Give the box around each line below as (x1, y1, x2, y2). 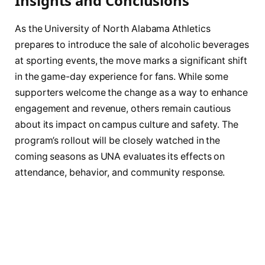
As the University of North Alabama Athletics (15, 23, 211, 35)
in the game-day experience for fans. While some (15, 71, 229, 83)
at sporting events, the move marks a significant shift (15, 55, 247, 67)
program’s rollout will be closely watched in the (15, 135, 221, 147)
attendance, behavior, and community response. (15, 167, 225, 179)
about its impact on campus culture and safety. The (15, 119, 239, 131)
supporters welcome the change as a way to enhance (15, 87, 248, 99)
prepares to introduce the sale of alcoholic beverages (15, 39, 249, 51)
